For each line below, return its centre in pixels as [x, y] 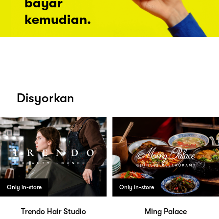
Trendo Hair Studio [53, 212]
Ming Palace [166, 212]
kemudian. [58, 20]
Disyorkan [45, 98]
